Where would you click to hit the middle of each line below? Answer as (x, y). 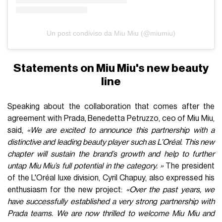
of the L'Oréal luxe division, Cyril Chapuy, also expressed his (111, 178)
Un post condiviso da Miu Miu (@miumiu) (111, 33)
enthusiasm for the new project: (67, 190)
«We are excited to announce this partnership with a (121, 130)
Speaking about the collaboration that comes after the (111, 106)
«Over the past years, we (170, 190)
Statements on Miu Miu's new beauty (111, 68)
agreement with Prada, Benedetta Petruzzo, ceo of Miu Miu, (111, 118)
